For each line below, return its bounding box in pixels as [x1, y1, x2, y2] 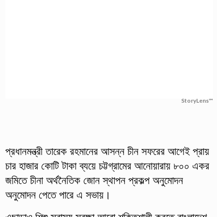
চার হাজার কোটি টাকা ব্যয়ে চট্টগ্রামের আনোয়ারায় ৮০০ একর [5, 159, 209, 172]
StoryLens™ [181, 96, 213, 104]
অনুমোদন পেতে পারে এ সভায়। [5, 188, 111, 201]
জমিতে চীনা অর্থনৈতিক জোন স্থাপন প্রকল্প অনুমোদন [5, 174, 183, 186]
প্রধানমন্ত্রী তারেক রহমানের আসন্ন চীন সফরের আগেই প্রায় [5, 145, 209, 157]
